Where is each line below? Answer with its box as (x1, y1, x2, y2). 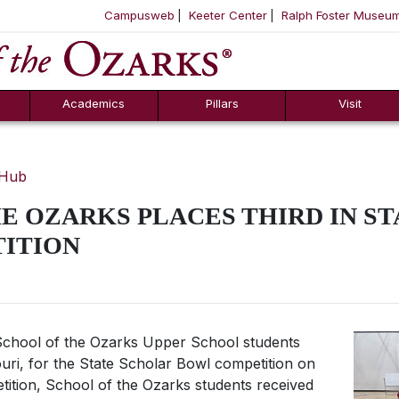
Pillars (205, 96, 239, 110)
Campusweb (104, 8, 175, 22)
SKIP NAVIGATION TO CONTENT (82, 40, 338, 61)
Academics (62, 96, 126, 110)
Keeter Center (189, 8, 267, 22)
